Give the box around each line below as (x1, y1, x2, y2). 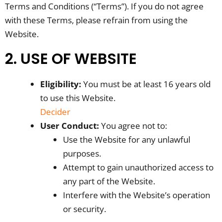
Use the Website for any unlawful (62, 133, 190, 145)
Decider (40, 106, 70, 117)
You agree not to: (99, 119, 167, 131)
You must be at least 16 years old (81, 78, 211, 90)
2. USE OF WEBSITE (5, 48, 137, 69)
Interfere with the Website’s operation (62, 189, 210, 201)
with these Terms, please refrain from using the (5, 14, 188, 26)
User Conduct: (40, 119, 99, 131)
